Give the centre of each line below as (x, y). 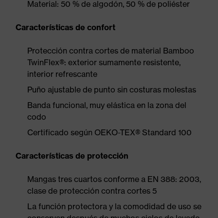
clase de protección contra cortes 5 (92, 191)
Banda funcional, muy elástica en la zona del (107, 105)
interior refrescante (62, 74)
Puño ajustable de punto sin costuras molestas (112, 90)
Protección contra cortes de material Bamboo (111, 51)
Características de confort (65, 27)
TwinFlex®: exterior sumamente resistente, (104, 62)
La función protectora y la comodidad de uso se (114, 206)
